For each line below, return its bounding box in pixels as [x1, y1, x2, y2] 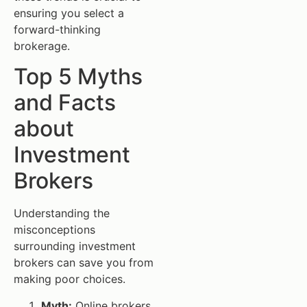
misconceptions [14, 223, 95, 237]
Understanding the [14, 206, 110, 221]
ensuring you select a [14, 5, 124, 20]
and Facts [14, 89, 116, 116]
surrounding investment [14, 239, 136, 254]
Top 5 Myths [14, 63, 143, 90]
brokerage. [14, 38, 70, 53]
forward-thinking [14, 22, 101, 36]
